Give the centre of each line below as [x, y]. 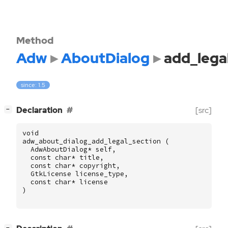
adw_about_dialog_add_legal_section [92, 141]
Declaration [39, 110]
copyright [98, 166]
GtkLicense [51, 174]
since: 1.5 [33, 85]
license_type [100, 174]
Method [35, 40]
